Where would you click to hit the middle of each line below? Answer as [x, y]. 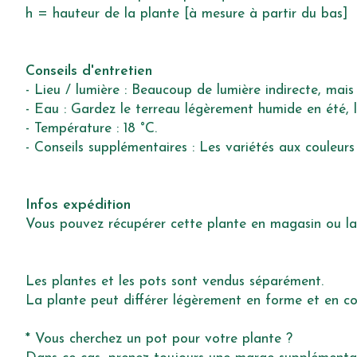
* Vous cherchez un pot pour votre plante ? [159, 339]
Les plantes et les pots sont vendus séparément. [175, 282]
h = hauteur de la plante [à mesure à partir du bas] [186, 14]
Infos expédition [78, 206]
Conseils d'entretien [89, 72]
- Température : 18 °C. [91, 129]
